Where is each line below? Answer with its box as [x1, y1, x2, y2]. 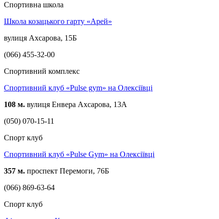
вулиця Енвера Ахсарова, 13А [25, 100, 127, 109]
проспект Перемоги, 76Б [25, 166, 109, 175]
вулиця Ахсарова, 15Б [4, 33, 77, 42]
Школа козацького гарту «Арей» [4, 17, 112, 25]
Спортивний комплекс [4, 66, 80, 75]
